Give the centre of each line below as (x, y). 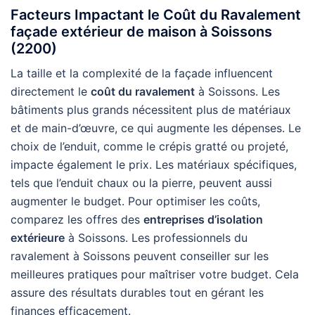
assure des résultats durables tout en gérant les (137, 292)
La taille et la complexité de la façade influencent (142, 73)
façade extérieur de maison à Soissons (141, 32)
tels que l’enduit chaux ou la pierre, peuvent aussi (141, 183)
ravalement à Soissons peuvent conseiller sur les (140, 256)
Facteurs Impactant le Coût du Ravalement (156, 15)
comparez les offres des (77, 219)
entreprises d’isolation (203, 219)
